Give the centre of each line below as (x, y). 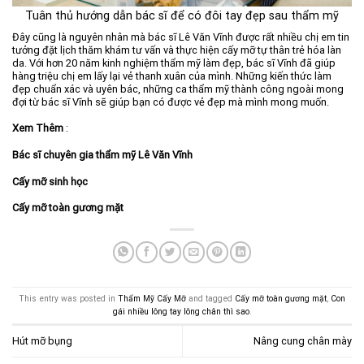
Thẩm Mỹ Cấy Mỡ (152, 298)
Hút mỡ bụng (42, 340)
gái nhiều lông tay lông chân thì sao (181, 311)
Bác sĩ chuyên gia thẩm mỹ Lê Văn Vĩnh (102, 155)
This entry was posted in (68, 298)
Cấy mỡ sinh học (50, 181)
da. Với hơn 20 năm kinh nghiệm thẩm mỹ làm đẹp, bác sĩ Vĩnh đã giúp (174, 63)
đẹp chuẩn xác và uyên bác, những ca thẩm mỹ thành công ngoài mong (178, 89)
